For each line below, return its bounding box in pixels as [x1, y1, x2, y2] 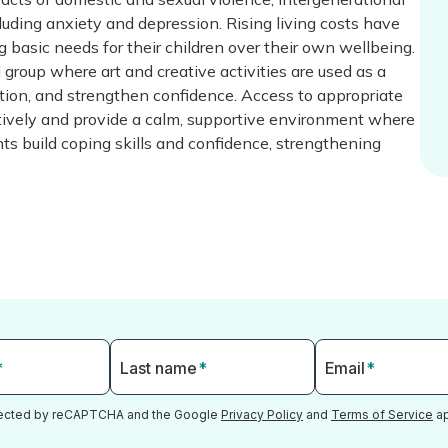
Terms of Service [331, 407, 433, 422]
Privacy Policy [221, 407, 303, 422]
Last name [120, 358, 201, 378]
